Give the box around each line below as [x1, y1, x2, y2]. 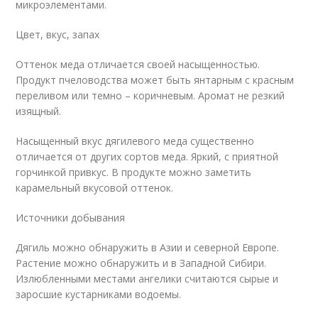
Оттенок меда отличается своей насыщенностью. [16, 57, 261, 71]
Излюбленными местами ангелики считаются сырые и [16, 272, 279, 285]
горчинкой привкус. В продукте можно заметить [16, 165, 252, 179]
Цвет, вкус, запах [16, 28, 100, 41]
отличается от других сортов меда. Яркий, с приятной [16, 150, 279, 163]
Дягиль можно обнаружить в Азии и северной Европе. [16, 241, 280, 254]
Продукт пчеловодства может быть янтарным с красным [16, 73, 295, 87]
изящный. [16, 104, 62, 118]
